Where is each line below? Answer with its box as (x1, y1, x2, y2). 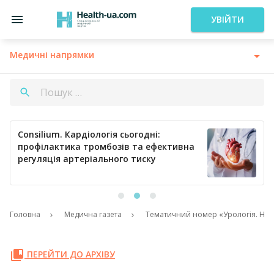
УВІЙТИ (211, 13, 244, 25)
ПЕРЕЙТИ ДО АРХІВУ (24, 248, 115, 260)
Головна (10, 209, 40, 220)
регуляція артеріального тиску (18, 153, 156, 165)
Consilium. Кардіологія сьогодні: (18, 128, 160, 140)
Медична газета (64, 209, 122, 220)
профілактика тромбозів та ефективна (18, 141, 194, 152)
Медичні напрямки (10, 49, 94, 61)
